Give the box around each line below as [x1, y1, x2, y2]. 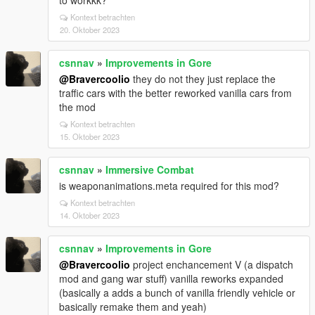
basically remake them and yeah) [59, 300, 207, 314]
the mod [59, 100, 96, 114]
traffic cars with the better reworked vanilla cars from [59, 86, 292, 100]
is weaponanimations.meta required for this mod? [59, 179, 279, 193]
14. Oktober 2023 [60, 210, 120, 221]
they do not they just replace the [130, 72, 276, 86]
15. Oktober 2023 [60, 131, 120, 142]
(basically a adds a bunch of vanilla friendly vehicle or [59, 285, 295, 300]
